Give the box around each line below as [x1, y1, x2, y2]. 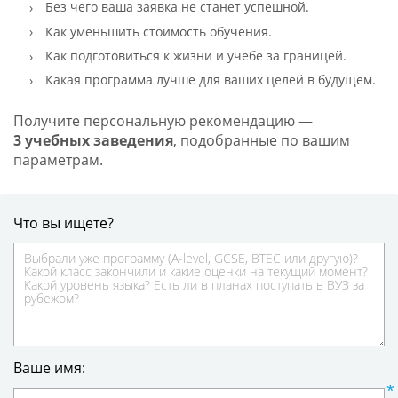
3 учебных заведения [12, 130, 173, 150]
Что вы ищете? [12, 212, 114, 233]
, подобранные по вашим [172, 130, 350, 150]
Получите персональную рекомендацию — [12, 110, 313, 131]
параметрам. [12, 149, 103, 170]
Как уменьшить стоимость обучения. [44, 22, 272, 40]
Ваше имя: [12, 358, 85, 378]
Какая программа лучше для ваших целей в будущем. [44, 71, 376, 89]
